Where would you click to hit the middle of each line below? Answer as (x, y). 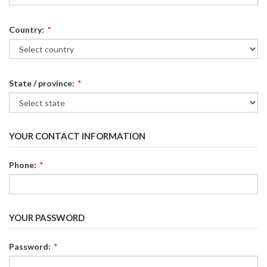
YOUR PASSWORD (47, 218)
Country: (27, 30)
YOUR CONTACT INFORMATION (77, 136)
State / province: (42, 83)
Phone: (23, 165)
